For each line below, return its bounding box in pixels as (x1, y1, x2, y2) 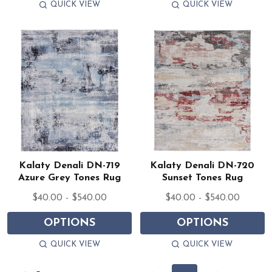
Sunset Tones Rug (161, 173, 243, 183)
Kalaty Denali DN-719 (19, 161, 121, 171)
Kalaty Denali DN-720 (150, 161, 255, 171)
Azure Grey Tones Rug (18, 173, 121, 183)
